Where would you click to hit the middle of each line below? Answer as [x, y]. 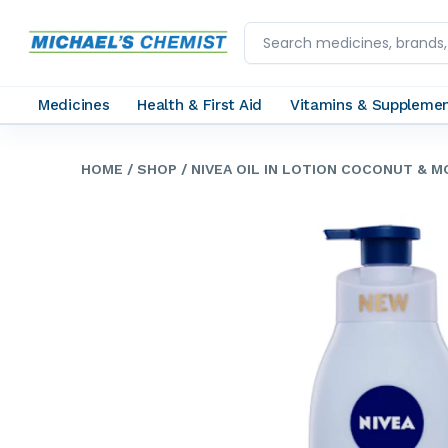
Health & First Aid [199, 104]
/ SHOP [150, 169]
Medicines [74, 104]
